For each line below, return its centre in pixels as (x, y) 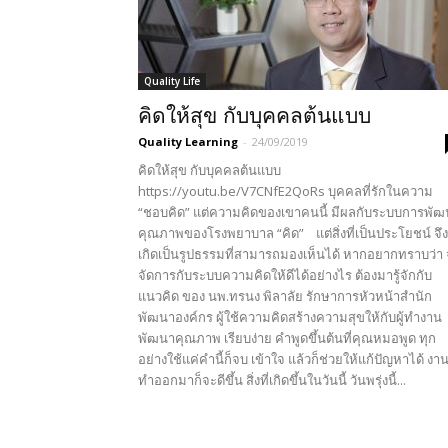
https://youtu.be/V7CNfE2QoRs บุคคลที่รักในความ (285, 191)
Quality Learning (188, 141)
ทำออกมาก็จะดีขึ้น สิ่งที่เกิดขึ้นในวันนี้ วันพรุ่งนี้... (272, 380)
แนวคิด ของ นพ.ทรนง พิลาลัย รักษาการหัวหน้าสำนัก (285, 296)
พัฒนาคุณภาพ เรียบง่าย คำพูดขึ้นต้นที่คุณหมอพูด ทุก (287, 338)
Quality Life (172, 81)
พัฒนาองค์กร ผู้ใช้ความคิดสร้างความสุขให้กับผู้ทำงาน (290, 317)
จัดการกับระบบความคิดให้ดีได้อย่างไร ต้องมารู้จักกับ (285, 275)
